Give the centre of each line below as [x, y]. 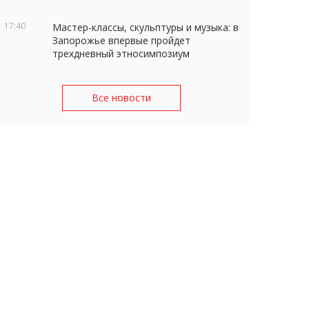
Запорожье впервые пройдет [121, 41]
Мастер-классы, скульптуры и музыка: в [146, 28]
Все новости [121, 98]
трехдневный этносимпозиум [121, 54]
